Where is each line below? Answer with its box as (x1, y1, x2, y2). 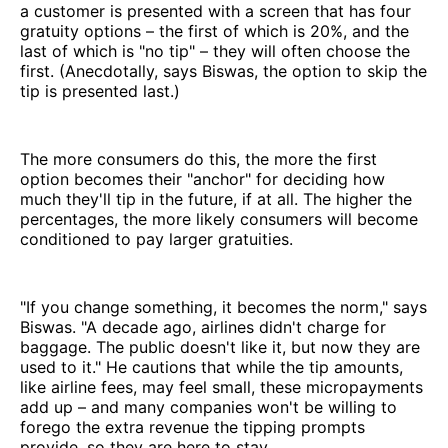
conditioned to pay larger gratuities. (20, 228, 293, 249)
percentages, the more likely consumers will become (20, 208, 418, 229)
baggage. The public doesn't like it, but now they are (20, 336, 420, 357)
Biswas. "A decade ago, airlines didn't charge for (20, 316, 386, 337)
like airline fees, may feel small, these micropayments (20, 376, 423, 397)
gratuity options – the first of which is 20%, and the (20, 20, 409, 41)
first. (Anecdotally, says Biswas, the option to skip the (20, 60, 427, 81)
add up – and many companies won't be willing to (20, 396, 397, 417)
